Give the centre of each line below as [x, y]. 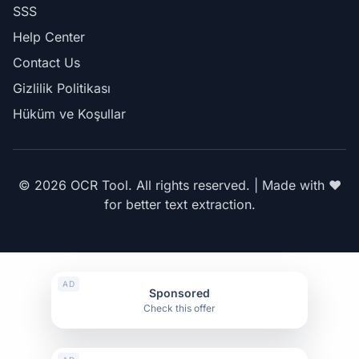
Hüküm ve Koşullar [69, 113]
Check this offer [179, 308]
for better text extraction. [179, 204]
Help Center [49, 36]
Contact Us [46, 62]
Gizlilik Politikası [62, 88]
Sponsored [179, 292]
